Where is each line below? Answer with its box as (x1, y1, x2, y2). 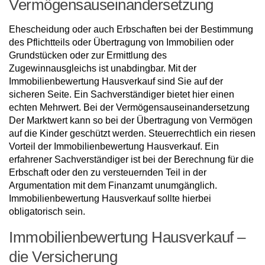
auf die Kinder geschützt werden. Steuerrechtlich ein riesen (9, 128, 256, 138)
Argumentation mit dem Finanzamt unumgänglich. (9, 180, 217, 190)
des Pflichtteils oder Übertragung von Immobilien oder (9, 37, 234, 47)
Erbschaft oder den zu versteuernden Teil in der (9, 167, 206, 177)
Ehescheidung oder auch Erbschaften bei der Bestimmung (9, 24, 253, 34)
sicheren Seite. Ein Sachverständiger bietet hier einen (9, 89, 234, 99)
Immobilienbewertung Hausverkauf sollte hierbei (9, 193, 211, 203)
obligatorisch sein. (9, 206, 85, 216)
